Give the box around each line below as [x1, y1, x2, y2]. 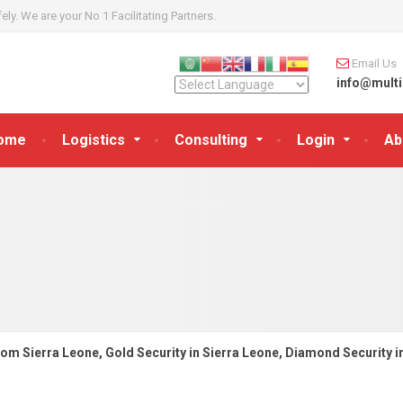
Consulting [175, 131, 247, 148]
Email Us [352, 56, 397, 70]
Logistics [62, 131, 125, 148]
